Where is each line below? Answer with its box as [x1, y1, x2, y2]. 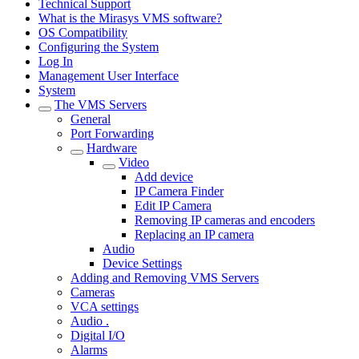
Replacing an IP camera [135, 228, 254, 241]
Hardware [87, 141, 137, 155]
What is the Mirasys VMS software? [38, 11, 222, 25]
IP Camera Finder [135, 184, 224, 198]
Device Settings [103, 256, 182, 270]
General [71, 112, 111, 126]
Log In [38, 54, 73, 68]
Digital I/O [71, 329, 125, 342]
